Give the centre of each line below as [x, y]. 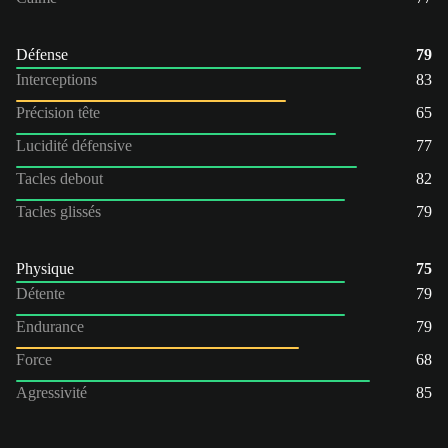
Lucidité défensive [74, 145]
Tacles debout [59, 178]
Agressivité [51, 392]
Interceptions [56, 79]
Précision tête [58, 112]
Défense [42, 54]
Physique [45, 268]
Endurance [50, 326]
